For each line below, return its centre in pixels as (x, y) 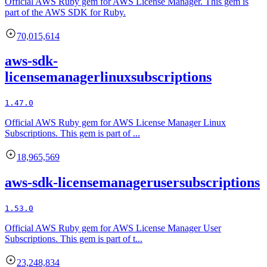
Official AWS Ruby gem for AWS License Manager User (113, 228)
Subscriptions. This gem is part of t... (74, 239)
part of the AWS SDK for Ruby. (65, 12)
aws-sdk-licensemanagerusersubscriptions (132, 183)
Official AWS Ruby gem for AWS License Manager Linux (115, 123)
